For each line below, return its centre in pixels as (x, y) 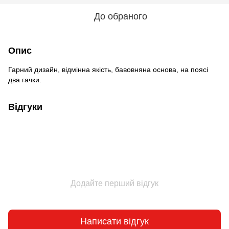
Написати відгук (114, 222)
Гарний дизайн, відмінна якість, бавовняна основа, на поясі (108, 69)
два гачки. (25, 79)
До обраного (121, 16)
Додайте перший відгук (114, 183)
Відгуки (25, 107)
